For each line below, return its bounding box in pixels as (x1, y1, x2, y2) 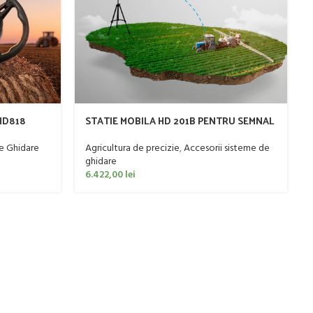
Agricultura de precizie (85, 140, 180, 156)
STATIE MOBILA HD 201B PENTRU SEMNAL (85, 112, 275, 130)
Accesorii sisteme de (183, 140, 270, 156)
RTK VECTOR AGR (85, 125, 166, 143)
